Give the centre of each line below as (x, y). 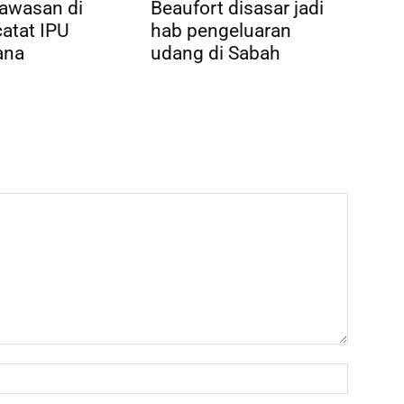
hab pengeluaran (221, 30)
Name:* (370, 372)
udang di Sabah (216, 53)
